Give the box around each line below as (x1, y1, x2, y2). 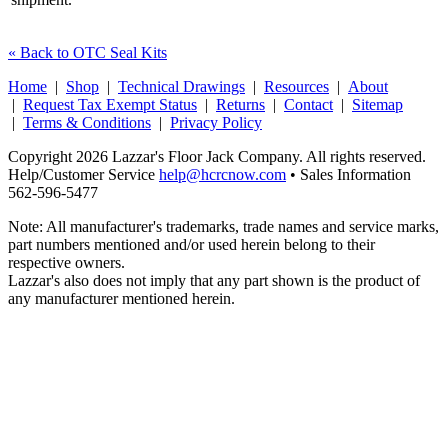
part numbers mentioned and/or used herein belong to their (8, 235, 375, 253)
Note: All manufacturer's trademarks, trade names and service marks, (8, 217, 439, 235)
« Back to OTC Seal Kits (8, 43, 167, 61)
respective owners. (8, 253, 125, 271)
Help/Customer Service (8, 165, 159, 183)
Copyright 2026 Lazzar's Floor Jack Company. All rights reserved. (8, 147, 426, 165)
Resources (264, 77, 329, 95)
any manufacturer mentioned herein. (8, 289, 235, 307)
